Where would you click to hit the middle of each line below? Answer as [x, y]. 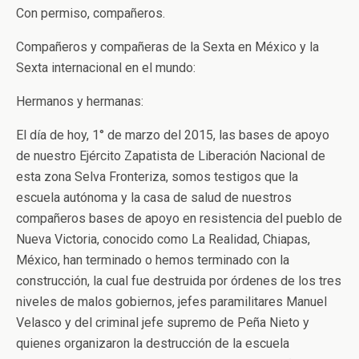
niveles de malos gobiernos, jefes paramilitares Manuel [171, 302]
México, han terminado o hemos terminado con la [153, 260]
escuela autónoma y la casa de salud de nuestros [154, 198]
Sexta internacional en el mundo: [106, 68]
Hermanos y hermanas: [80, 101]
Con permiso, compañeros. [91, 13]
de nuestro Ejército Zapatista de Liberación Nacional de [171, 156]
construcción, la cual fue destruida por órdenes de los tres [179, 281]
